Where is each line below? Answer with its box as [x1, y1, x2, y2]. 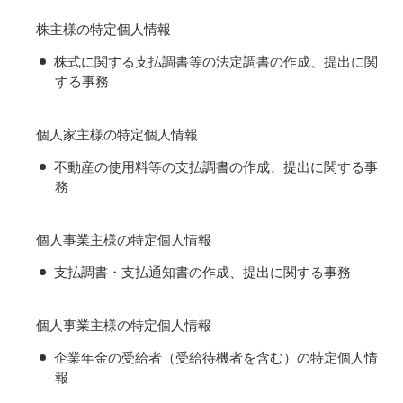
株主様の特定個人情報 [36, 22, 171, 37]
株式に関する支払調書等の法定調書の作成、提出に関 [54, 54, 378, 69]
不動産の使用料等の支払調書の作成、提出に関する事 [54, 159, 378, 175]
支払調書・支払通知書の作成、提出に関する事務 [54, 264, 351, 280]
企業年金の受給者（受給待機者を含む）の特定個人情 [54, 350, 378, 365]
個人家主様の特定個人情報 [36, 127, 198, 142]
